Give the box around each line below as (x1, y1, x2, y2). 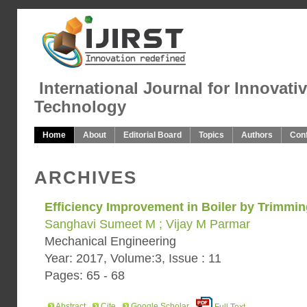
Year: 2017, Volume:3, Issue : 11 (45, 251, 221, 265)
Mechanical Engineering (45, 234, 176, 248)
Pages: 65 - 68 (45, 269, 125, 282)
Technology (34, 98, 126, 116)
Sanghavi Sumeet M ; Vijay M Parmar (45, 217, 250, 231)
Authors (241, 130, 273, 140)
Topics (199, 130, 224, 140)
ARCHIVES (34, 167, 137, 188)
